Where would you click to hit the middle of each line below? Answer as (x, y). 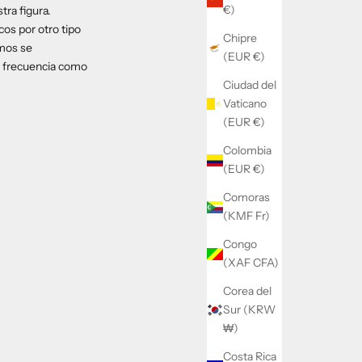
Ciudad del (250, 85)
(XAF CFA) (251, 263)
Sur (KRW (249, 310)
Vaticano (245, 104)
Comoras (246, 198)
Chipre (240, 38)
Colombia (247, 151)
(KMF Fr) (246, 216)
